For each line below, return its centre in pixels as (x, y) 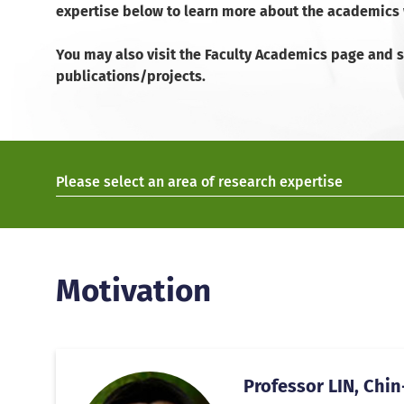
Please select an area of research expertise (199, 182)
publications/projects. (131, 76)
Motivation (133, 288)
